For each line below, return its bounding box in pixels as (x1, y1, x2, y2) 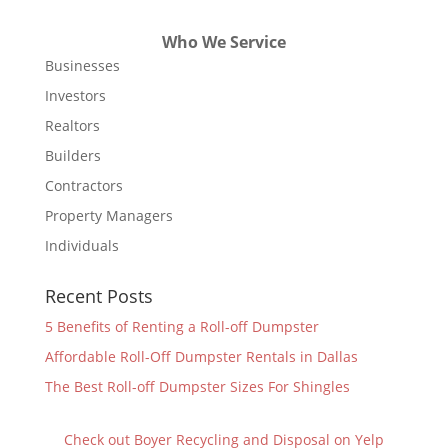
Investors (44, 86, 106, 105)
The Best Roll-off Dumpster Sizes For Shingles (44, 377, 350, 396)
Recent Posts (44, 284, 153, 308)
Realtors (44, 116, 100, 135)
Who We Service (161, 31, 286, 53)
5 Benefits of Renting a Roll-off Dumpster (44, 317, 319, 336)
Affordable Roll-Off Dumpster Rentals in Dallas (44, 347, 358, 366)
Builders (44, 146, 101, 165)
